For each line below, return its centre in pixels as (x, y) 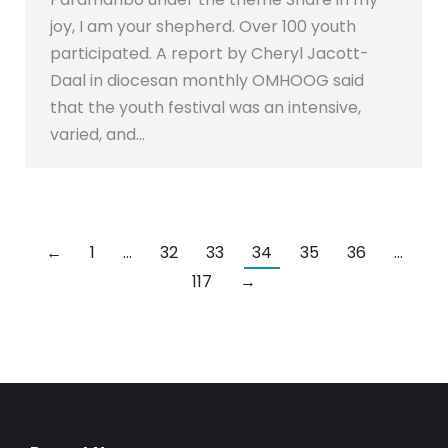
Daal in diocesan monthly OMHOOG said (207, 80)
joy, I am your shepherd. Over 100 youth (203, 26)
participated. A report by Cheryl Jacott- (209, 53)
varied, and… (97, 134)
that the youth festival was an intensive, (205, 107)
